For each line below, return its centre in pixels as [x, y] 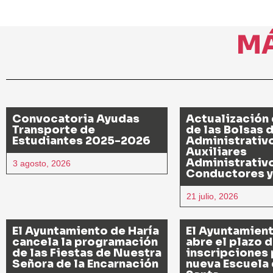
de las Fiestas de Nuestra [87, 253]
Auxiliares [216, 151]
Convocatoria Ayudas [76, 119]
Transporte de [54, 129]
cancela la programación [85, 242]
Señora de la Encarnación [85, 264]
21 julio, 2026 [212, 196]
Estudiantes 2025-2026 [81, 140]
